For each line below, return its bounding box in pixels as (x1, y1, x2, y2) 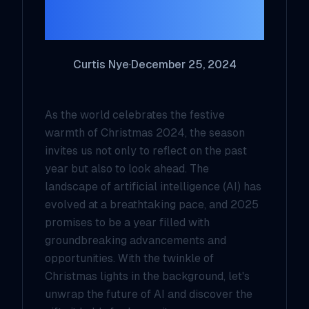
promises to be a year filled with (45, 216, 210, 229)
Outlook (105, 12, 204, 40)
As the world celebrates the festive (45, 108, 225, 121)
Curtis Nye (72, 58, 129, 71)
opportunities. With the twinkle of (45, 252, 214, 265)
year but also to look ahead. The (45, 162, 209, 175)
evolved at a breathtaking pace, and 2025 (45, 198, 259, 211)
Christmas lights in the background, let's (45, 270, 250, 283)
